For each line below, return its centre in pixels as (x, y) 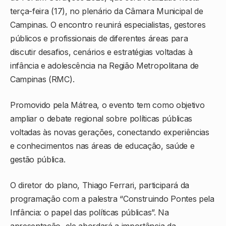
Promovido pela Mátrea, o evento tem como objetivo (107, 105)
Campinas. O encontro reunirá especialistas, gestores (108, 25)
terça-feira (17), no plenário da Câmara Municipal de (107, 11)
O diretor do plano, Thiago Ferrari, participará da (100, 185)
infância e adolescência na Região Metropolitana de (104, 66)
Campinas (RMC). (42, 79)
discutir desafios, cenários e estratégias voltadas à (101, 52)
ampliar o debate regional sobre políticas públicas (101, 119)
